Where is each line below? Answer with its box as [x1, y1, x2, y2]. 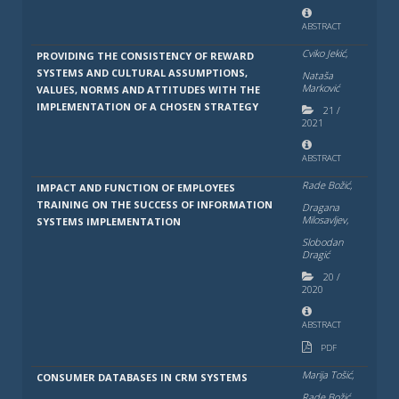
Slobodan [301, 235, 343, 248]
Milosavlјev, [301, 213, 348, 226]
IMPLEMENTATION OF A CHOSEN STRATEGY [36, 100, 258, 113]
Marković [301, 81, 339, 94]
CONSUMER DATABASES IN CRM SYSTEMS [36, 370, 248, 384]
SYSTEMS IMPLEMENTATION [36, 215, 181, 228]
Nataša [301, 69, 333, 82]
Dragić [301, 248, 330, 261]
